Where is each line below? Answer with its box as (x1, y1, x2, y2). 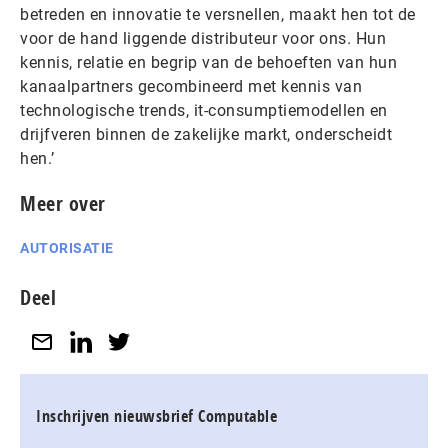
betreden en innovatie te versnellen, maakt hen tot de (20, 4, 416, 24)
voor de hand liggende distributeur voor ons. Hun (20, 28, 386, 48)
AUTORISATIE (20, 239, 114, 256)
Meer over (20, 189, 106, 217)
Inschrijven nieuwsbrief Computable (36, 405, 277, 428)
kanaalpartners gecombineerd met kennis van (20, 76, 362, 96)
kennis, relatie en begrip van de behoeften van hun (20, 52, 397, 72)
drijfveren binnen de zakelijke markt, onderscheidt (20, 124, 392, 144)
